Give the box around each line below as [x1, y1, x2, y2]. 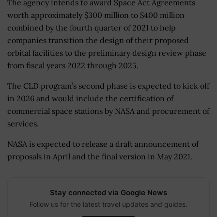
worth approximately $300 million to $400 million [7, 10, 185, 20]
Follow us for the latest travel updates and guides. [30, 200, 187, 208]
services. [7, 118, 39, 128]
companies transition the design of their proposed [7, 35, 189, 45]
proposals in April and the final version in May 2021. [7, 151, 192, 161]
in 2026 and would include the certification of [7, 93, 173, 103]
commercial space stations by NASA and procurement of [7, 106, 209, 116]
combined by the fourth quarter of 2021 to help [7, 22, 176, 32]
